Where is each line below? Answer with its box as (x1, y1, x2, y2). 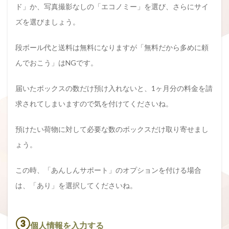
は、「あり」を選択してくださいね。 (15, 180, 137, 190)
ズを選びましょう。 (15, 17, 80, 26)
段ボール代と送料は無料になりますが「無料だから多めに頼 (15, 42, 209, 52)
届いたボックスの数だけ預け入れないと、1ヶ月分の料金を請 (15, 83, 213, 93)
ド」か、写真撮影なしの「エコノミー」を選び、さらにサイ (15, 2, 209, 11)
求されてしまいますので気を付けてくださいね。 (15, 99, 173, 108)
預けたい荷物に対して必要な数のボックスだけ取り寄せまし (15, 124, 209, 133)
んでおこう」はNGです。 (15, 58, 98, 67)
